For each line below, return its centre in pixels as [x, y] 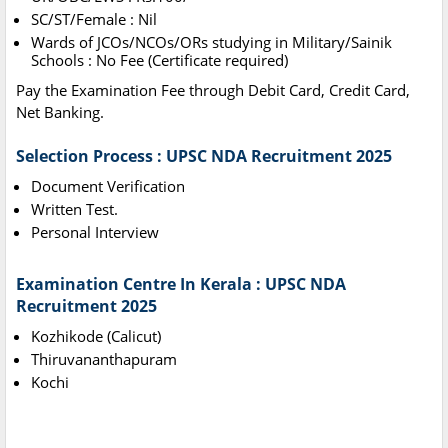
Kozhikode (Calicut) [96, 336]
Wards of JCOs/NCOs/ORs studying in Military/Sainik [211, 42]
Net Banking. [60, 112]
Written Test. [74, 209]
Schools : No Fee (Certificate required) [159, 60]
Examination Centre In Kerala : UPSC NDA [181, 284]
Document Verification [108, 186]
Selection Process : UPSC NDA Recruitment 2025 [204, 156]
